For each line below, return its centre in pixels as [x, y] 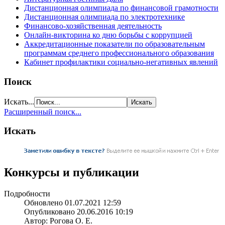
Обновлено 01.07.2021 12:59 [73, 202]
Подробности [27, 193]
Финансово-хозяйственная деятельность [93, 26]
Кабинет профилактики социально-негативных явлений [121, 62]
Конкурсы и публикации [72, 173]
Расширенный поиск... [43, 111]
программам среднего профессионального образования [119, 53]
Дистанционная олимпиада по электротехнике [104, 17]
